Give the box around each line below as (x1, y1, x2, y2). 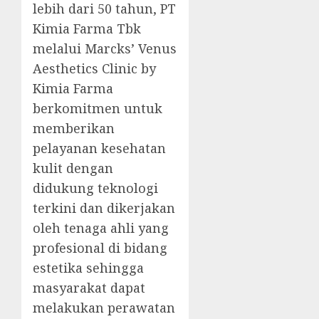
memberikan (33, 120, 115, 137)
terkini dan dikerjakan (33, 199, 175, 217)
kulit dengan (33, 159, 113, 177)
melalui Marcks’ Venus (33, 40, 177, 58)
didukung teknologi (33, 179, 158, 197)
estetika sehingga (33, 259, 144, 277)
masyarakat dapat (33, 279, 145, 297)
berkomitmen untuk (33, 100, 162, 117)
